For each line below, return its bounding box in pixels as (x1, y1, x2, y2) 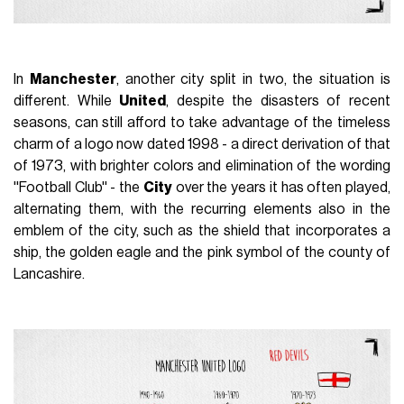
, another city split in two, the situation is (115, 71, 390, 87)
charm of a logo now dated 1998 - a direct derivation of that (14, 136, 390, 151)
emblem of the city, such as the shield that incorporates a (14, 223, 390, 238)
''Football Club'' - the (14, 179, 143, 195)
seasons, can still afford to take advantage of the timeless (14, 115, 390, 130)
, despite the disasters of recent (166, 93, 390, 108)
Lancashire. (14, 266, 86, 281)
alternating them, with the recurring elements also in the (14, 201, 390, 216)
